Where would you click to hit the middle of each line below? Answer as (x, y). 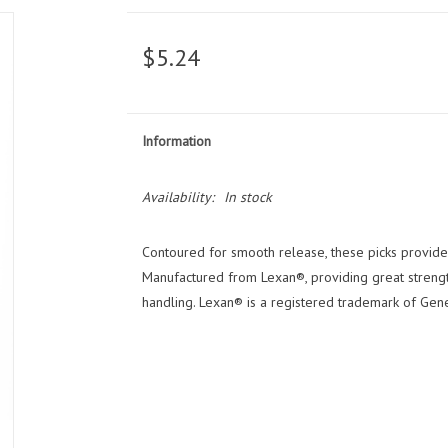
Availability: (177, 197)
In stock (247, 197)
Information (176, 141)
